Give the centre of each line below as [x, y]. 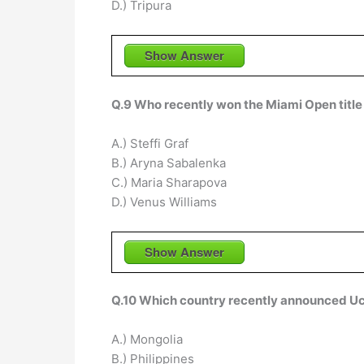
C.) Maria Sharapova [169, 182]
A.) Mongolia [147, 340]
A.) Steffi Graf [150, 143]
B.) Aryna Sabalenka [169, 162]
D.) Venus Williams [164, 201]
